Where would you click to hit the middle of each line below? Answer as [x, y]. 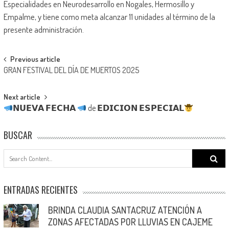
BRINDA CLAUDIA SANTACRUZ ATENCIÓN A [125, 210]
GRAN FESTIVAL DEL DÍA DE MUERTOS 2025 [73, 70]
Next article [22, 97]
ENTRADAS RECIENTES [40, 190]
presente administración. [43, 30]
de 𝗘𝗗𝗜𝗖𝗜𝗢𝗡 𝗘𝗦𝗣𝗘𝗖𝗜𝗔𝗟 [135, 108]
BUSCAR [18, 135]
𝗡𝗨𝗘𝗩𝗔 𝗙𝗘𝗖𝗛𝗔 [45, 108]
